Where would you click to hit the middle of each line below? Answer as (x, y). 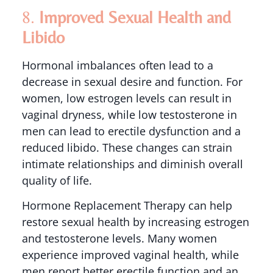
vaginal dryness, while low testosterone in (129, 114)
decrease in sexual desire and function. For (132, 81)
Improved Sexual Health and (135, 17)
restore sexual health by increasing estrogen (135, 222)
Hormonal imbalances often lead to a (117, 65)
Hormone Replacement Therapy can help (127, 206)
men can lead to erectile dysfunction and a (131, 131)
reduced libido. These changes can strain (127, 147)
